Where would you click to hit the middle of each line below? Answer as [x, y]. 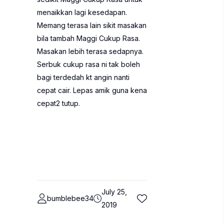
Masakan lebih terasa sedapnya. [90, 51]
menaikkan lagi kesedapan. [82, 12]
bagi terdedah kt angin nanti [83, 77]
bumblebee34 [70, 198]
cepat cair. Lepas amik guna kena [92, 90]
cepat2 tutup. [58, 103]
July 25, [114, 192]
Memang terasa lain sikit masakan [92, 25]
